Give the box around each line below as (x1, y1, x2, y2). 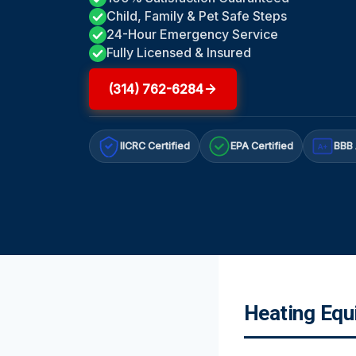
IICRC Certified (120, 140, 191, 153)
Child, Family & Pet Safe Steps (106, 8, 287, 25)
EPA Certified (230, 140, 294, 153)
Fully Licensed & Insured (106, 44, 251, 61)
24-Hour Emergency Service (106, 26, 278, 43)
